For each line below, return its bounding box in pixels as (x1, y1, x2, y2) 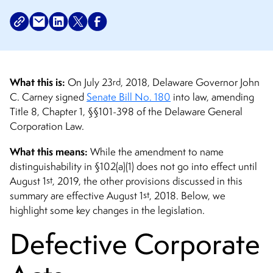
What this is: (10, 75, 65, 90)
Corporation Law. (10, 119, 84, 133)
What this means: (10, 144, 88, 158)
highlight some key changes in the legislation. (10, 203, 205, 217)
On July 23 (65, 76, 113, 90)
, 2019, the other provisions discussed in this (52, 174, 243, 188)
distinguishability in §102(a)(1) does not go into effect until (10, 159, 257, 173)
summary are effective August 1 (10, 188, 143, 202)
